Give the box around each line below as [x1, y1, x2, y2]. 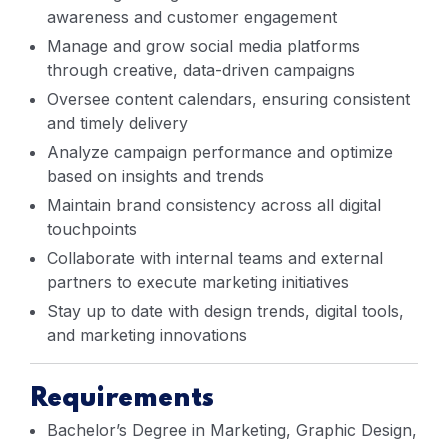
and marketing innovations [47, 325, 247, 345]
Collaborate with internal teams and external [47, 248, 383, 268]
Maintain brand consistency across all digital [47, 195, 381, 215]
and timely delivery [47, 113, 188, 133]
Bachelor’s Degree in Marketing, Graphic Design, [47, 420, 417, 440]
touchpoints [47, 219, 137, 239]
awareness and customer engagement [47, 7, 337, 27]
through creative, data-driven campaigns [47, 60, 355, 80]
